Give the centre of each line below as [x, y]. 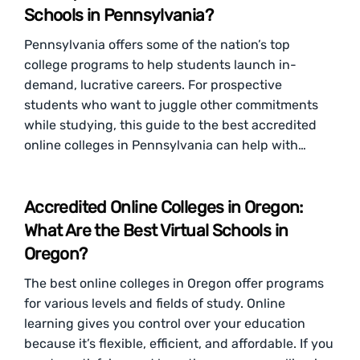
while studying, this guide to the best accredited [170, 125]
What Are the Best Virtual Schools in [156, 230]
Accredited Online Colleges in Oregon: [164, 207]
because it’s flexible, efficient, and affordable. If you [179, 344]
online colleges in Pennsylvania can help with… [165, 145]
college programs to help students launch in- [160, 65]
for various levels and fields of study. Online [155, 303]
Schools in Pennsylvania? [119, 15]
